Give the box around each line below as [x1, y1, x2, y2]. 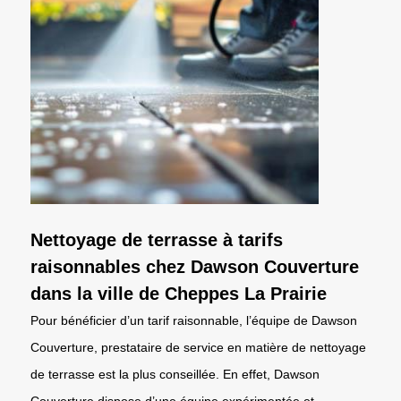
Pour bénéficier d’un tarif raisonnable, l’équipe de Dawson [30, 312, 357, 328]
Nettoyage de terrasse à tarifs [30, 229, 283, 250]
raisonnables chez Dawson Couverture [30, 256, 359, 277]
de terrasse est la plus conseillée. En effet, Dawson [30, 366, 320, 381]
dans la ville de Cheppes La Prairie [30, 283, 327, 303]
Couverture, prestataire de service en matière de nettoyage [30, 339, 366, 354]
